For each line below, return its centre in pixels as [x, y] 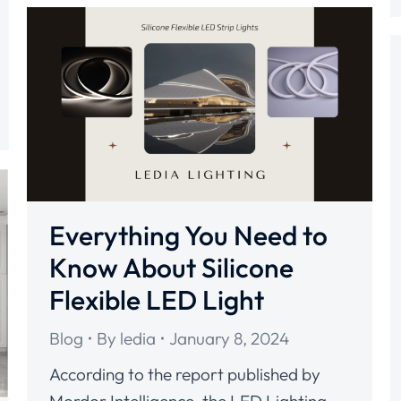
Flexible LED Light [157, 300]
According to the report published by [185, 375]
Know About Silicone [171, 268]
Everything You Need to [188, 236]
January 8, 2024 [229, 339]
